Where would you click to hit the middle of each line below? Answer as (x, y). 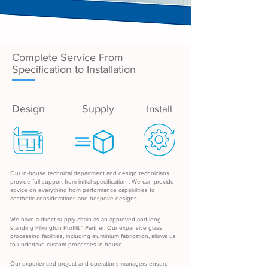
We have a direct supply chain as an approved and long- (86, 219)
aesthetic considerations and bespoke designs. (74, 198)
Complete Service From (68, 57)
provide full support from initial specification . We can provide (92, 182)
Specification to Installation (74, 69)
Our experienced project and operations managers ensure (89, 264)
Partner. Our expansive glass (122, 228)
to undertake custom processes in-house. (67, 244)
